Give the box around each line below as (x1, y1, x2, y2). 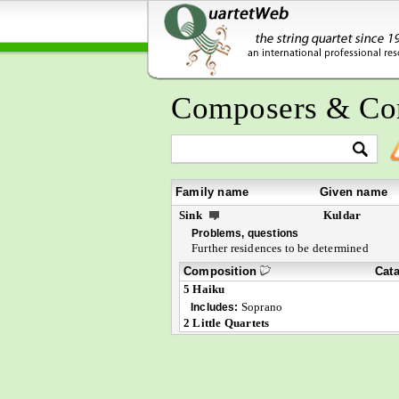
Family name (175, 185, 249, 199)
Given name (320, 185, 387, 199)
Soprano (238, 300, 283, 313)
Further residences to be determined (191, 241, 369, 255)
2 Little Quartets (183, 316, 270, 330)
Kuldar (323, 208, 362, 222)
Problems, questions (191, 227, 299, 239)
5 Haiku (183, 282, 225, 296)
